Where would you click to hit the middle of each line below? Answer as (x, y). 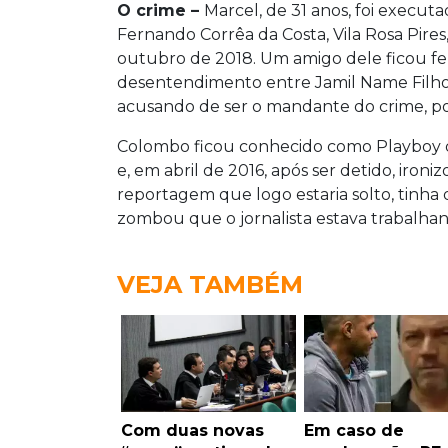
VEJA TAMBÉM (210, 285)
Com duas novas (192, 431)
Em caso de (353, 431)
